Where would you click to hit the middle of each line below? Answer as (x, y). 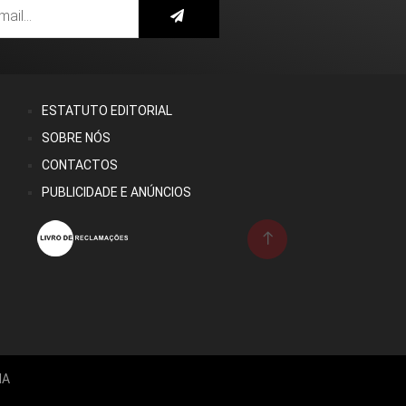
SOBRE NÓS (76, 137)
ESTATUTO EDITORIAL (107, 110)
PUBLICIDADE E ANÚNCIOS (116, 192)
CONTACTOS (80, 164)
